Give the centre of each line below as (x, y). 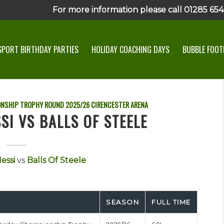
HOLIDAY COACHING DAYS (130, 49)
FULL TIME (171, 202)
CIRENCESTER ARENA (120, 105)
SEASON (123, 202)
